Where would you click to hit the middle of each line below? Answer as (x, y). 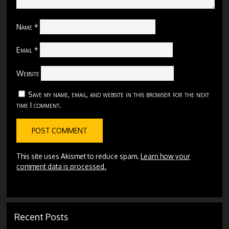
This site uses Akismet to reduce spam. (79, 156)
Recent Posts (41, 216)
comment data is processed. (62, 166)
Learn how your (166, 156)
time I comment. (39, 105)
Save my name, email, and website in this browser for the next (119, 94)
